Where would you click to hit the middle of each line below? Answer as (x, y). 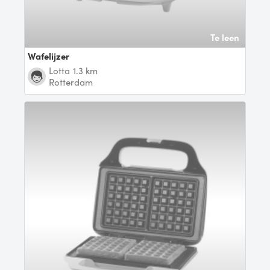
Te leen (225, 37)
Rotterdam (71, 82)
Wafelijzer (52, 56)
